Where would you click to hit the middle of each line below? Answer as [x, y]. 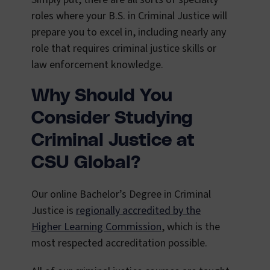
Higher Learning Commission [96, 227]
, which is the [191, 227]
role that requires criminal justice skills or [124, 49]
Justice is [54, 211]
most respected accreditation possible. [119, 243]
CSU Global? [86, 163]
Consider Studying [112, 118]
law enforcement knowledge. [97, 65]
